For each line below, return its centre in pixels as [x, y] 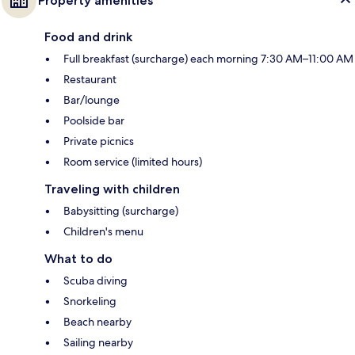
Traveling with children [112, 189]
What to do [78, 259]
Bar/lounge [92, 100]
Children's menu [103, 232]
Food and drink [88, 37]
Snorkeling [90, 302]
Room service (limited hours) [133, 162]
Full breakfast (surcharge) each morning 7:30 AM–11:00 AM [208, 59]
